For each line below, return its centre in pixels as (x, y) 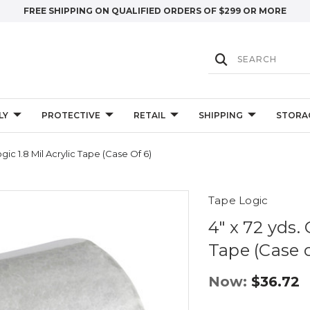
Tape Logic (238, 200)
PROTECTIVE (71, 115)
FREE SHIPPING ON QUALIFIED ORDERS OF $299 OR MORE (155, 11)
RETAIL (149, 115)
